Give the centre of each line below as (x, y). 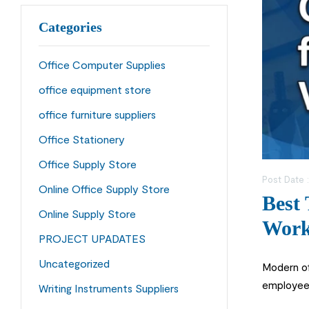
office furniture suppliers (97, 114)
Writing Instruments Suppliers (109, 288)
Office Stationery (82, 139)
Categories (70, 27)
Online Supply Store (87, 214)
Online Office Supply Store (104, 189)
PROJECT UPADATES (92, 239)
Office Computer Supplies (102, 65)
